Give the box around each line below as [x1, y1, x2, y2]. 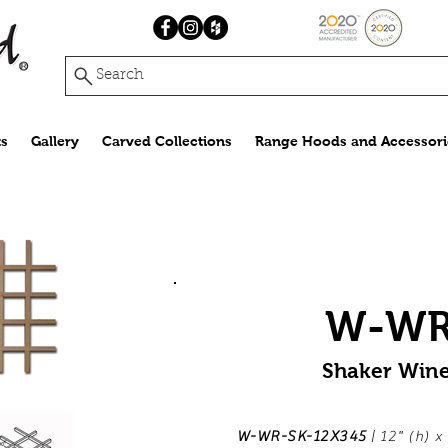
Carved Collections [101, 133, 232, 149]
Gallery [30, 133, 79, 149]
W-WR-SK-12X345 [236, 428, 372, 445]
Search [96, 68, 144, 83]
